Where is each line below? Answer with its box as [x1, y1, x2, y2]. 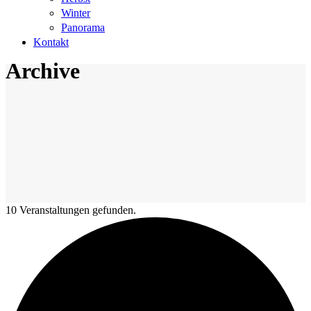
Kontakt [33, 36, 69, 48]
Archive [6, 58, 80, 84]
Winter [61, 7, 90, 19]
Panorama [61, 22, 105, 33]
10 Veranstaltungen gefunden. [6, 204, 136, 217]
